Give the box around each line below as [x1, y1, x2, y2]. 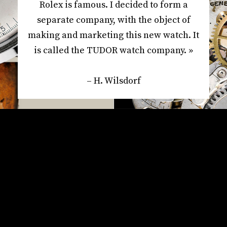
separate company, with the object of [36, 14, 191, 26]
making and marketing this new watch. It [28, 29, 199, 41]
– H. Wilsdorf [86, 74, 141, 87]
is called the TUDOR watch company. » [34, 44, 193, 56]
